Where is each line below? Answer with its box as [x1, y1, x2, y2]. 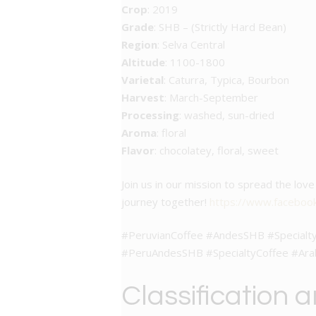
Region [121, 37, 157, 52]
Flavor [121, 143, 154, 158]
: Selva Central [157, 37, 225, 52]
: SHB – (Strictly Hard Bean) [154, 20, 286, 35]
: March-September [164, 90, 258, 105]
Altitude [121, 55, 165, 70]
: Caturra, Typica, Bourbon [164, 73, 289, 87]
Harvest [121, 90, 164, 105]
